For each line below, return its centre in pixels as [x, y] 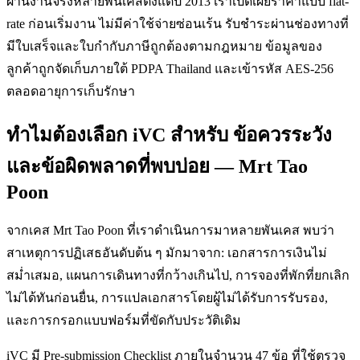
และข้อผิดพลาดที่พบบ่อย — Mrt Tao [157, 167]
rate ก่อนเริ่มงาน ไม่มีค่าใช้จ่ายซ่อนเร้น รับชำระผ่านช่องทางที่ [178, 24]
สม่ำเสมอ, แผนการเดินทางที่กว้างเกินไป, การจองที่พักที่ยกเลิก [178, 276]
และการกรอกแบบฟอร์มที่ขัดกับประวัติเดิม [124, 321]
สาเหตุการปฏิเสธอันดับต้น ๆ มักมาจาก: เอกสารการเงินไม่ [167, 253]
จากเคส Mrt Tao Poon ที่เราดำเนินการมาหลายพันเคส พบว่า [170, 231]
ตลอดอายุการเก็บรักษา [71, 92]
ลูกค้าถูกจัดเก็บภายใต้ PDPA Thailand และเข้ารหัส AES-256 [170, 69]
